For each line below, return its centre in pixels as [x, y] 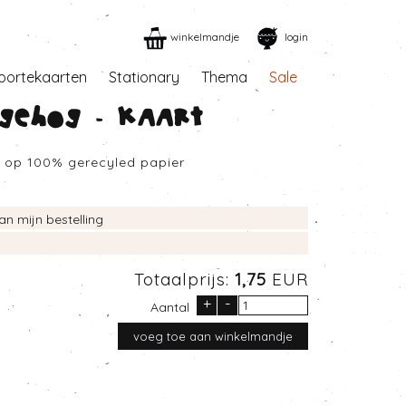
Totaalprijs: [184, 279]
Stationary [144, 77]
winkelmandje [205, 37]
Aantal [170, 307]
